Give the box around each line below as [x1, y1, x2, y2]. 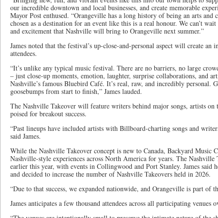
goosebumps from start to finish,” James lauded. [10, 87, 142, 96]
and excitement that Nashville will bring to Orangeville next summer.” [10, 26, 204, 36]
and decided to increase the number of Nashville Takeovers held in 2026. [10, 169, 211, 179]
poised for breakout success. [10, 109, 87, 118]
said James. [10, 131, 41, 141]
